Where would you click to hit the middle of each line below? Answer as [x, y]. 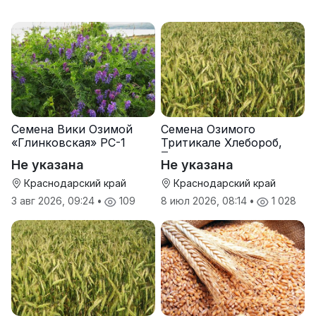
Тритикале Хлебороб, [221, 143]
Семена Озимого [208, 129]
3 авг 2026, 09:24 [54, 201]
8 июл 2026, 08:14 [205, 201]
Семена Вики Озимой [72, 129]
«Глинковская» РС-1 [68, 143]
